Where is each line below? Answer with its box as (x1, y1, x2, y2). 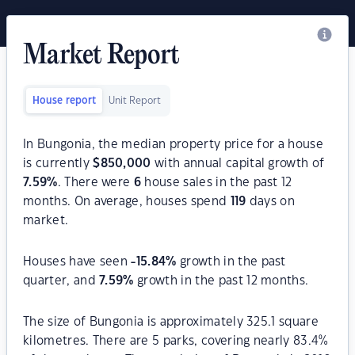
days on (246, 196, 296, 208)
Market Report (23, 41, 180, 71)
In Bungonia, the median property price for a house (23, 139, 324, 151)
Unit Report (109, 96, 161, 105)
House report (32, 96, 96, 105)
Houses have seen (23, 256, 132, 268)
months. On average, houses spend (23, 196, 231, 208)
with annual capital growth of (151, 158, 325, 170)
